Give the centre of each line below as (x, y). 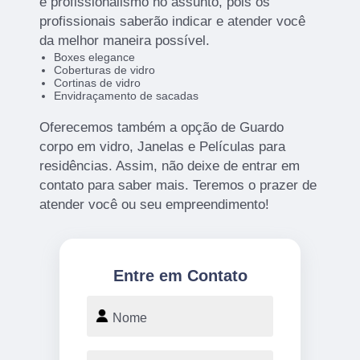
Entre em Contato (180, 276)
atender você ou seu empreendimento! (155, 205)
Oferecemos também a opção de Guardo (162, 128)
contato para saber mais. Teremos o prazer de (178, 186)
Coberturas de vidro (104, 70)
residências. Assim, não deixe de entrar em (170, 166)
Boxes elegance (94, 57)
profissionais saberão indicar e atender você (173, 22)
